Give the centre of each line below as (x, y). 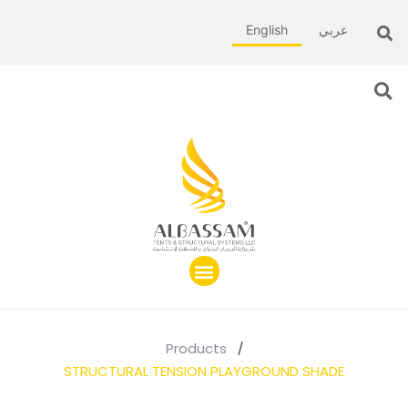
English (267, 30)
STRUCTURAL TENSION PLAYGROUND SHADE (204, 371)
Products (196, 348)
